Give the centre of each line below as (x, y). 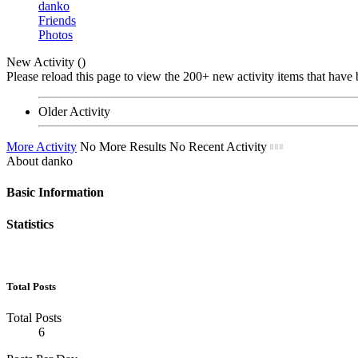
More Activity (42, 147)
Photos (56, 35)
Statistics (30, 224)
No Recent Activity (218, 147)
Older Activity (74, 112)
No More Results (123, 147)
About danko (40, 161)
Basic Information (55, 193)
